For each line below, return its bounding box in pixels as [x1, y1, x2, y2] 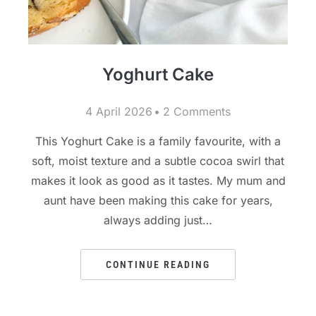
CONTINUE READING [106, 259, 210, 271]
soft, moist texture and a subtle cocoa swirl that [32, 154, 284, 169]
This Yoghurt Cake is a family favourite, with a [35, 134, 281, 149]
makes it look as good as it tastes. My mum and [30, 174, 286, 188]
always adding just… [104, 213, 212, 228]
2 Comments [163, 104, 231, 119]
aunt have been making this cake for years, [43, 193, 273, 208]
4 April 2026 [85, 104, 152, 119]
